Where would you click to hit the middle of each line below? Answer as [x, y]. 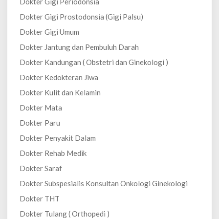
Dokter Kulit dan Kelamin [60, 92]
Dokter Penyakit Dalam [58, 138]
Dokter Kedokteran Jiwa [59, 77]
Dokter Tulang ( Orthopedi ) [65, 214]
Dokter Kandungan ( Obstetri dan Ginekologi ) [94, 62]
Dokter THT [40, 198]
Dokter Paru [40, 123]
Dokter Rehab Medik [53, 153]
